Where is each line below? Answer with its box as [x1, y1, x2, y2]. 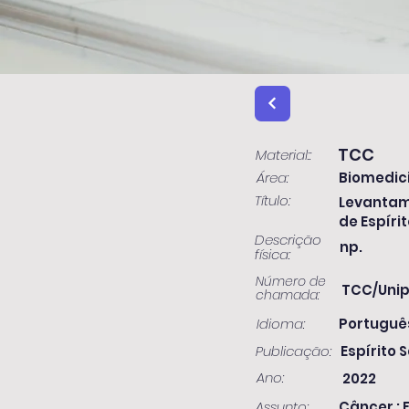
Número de [256, 272, 326, 290]
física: [255, 245, 290, 264]
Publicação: [256, 341, 331, 361]
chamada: [256, 286, 320, 304]
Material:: [256, 145, 311, 164]
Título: [255, 191, 290, 210]
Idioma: [257, 314, 305, 333]
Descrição [255, 230, 321, 249]
